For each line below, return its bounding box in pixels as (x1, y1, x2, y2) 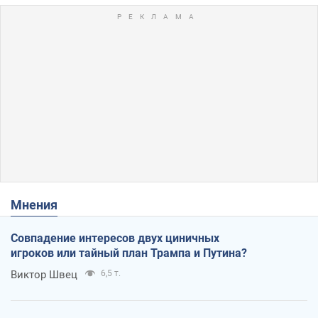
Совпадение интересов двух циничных (11, 231, 219, 245)
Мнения (22, 197, 57, 212)
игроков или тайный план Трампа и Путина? (11, 246, 247, 260)
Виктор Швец (11, 268, 77, 281)
